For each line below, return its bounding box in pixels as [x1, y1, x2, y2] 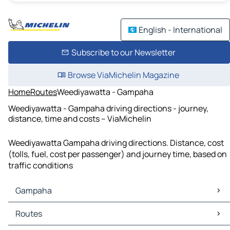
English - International [139, 24, 222, 35]
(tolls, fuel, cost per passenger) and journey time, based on [8, 148, 227, 160]
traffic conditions [8, 160, 73, 171]
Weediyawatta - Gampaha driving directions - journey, [8, 102, 208, 114]
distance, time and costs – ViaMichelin [8, 112, 151, 124]
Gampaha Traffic [10, 214, 73, 225]
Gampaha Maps [10, 202, 68, 214]
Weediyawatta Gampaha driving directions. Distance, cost [8, 137, 224, 149]
